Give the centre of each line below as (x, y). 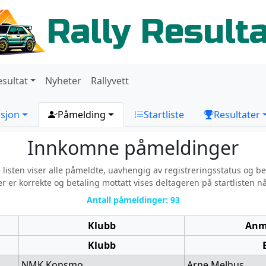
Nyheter (64, 81)
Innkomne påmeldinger (133, 148)
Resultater (237, 115)
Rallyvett (110, 81)
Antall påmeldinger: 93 (133, 200)
